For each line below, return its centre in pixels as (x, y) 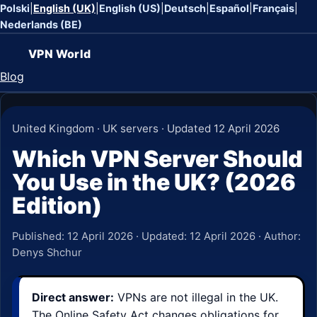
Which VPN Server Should (157, 159)
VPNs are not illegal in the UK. (196, 297)
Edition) (57, 206)
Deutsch (185, 8)
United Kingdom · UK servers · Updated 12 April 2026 (146, 128)
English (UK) (64, 8)
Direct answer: (73, 297)
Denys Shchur (47, 253)
